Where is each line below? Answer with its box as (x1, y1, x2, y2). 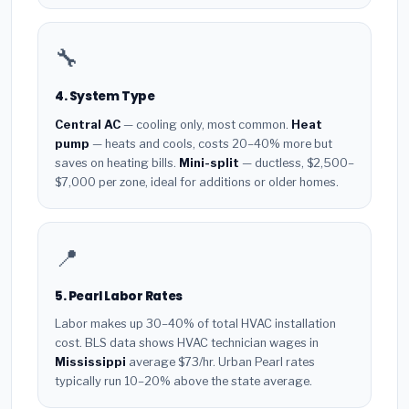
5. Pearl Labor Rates (55, 287, 183, 305)
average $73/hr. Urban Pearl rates (126, 355, 315, 370)
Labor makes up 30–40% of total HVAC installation (55, 317, 336, 331)
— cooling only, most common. (121, 117, 291, 131)
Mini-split (179, 155, 239, 170)
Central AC (55, 117, 121, 131)
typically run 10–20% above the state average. (55, 374, 312, 389)
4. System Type (55, 88, 155, 106)
